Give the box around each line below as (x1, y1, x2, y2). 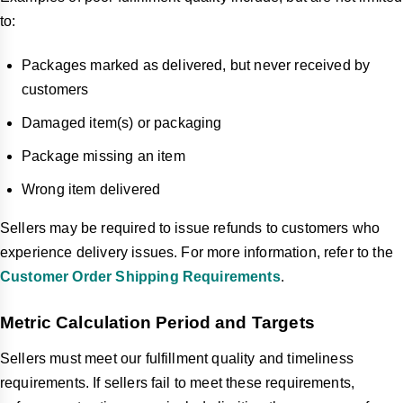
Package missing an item (22, 148, 185, 165)
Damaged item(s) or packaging (22, 115, 222, 131)
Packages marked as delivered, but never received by (22, 58, 371, 74)
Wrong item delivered (22, 182, 161, 198)
